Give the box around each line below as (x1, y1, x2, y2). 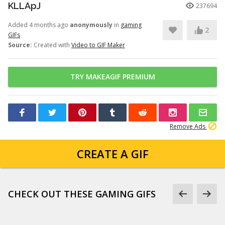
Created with (32, 41, 71, 49)
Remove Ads (170, 122, 207, 131)
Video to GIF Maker (71, 41, 125, 49)
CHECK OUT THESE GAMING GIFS (8, 188, 156, 200)
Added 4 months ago (8, 21, 70, 29)
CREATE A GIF (76, 146, 149, 161)
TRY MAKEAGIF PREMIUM (70, 72, 155, 81)
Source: (8, 41, 32, 49)
